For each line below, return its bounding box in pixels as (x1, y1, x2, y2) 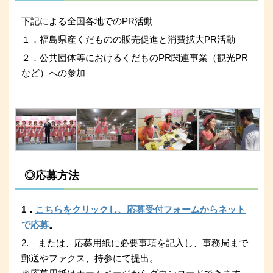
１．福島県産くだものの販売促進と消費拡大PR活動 (21, 34, 235, 45)
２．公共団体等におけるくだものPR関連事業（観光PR (21, 52, 248, 63)
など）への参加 (21, 68, 85, 79)
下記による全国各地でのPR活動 (21, 16, 153, 27)
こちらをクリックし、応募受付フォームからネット (35, 204, 246, 214)
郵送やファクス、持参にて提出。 (21, 252, 158, 263)
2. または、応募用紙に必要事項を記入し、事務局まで (21, 237, 248, 248)
